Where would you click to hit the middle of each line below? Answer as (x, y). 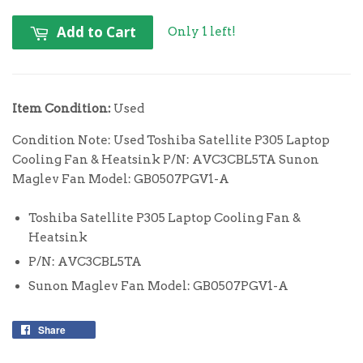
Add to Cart (96, 32)
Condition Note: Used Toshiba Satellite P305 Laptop (171, 141)
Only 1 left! (202, 31)
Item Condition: (62, 109)
